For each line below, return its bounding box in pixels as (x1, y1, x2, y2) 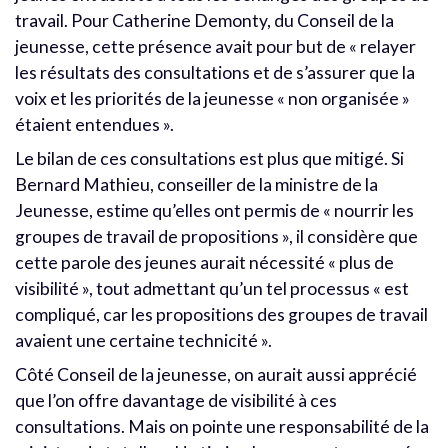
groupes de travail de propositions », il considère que (15, 226, 418, 248)
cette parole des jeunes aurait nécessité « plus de (15, 252, 394, 274)
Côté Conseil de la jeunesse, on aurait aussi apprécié (15, 364, 417, 386)
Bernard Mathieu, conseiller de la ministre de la (15, 174, 378, 196)
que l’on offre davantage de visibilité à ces (15, 390, 337, 412)
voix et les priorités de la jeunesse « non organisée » (15, 88, 410, 110)
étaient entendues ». (15, 114, 174, 136)
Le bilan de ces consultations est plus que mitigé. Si (15, 148, 404, 170)
